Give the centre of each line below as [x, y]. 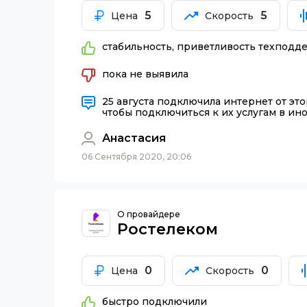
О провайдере [149, 214]
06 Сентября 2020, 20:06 [136, 156]
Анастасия [134, 138]
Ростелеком [168, 229]
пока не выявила [145, 74]
